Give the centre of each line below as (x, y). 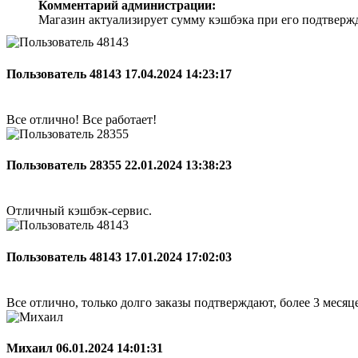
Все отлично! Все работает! (82, 119)
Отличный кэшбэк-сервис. (79, 211)
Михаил (31, 348)
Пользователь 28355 (66, 165)
